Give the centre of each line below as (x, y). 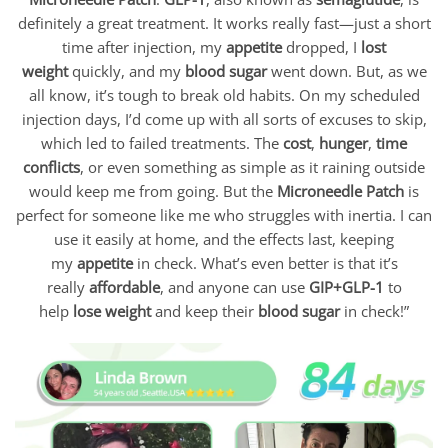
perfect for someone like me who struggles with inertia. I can (224, 215)
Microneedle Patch (340, 191)
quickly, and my (126, 71)
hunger (343, 143)
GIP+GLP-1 (346, 287)
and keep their (204, 311)
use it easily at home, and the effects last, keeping (224, 239)
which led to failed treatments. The (162, 143)
